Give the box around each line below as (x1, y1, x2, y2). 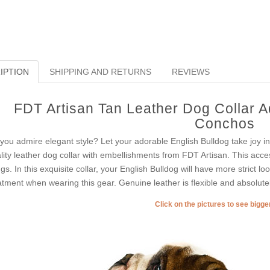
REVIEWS (171, 67, 210, 77)
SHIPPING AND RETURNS (49, 67, 151, 77)
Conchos (194, 116, 255, 132)
